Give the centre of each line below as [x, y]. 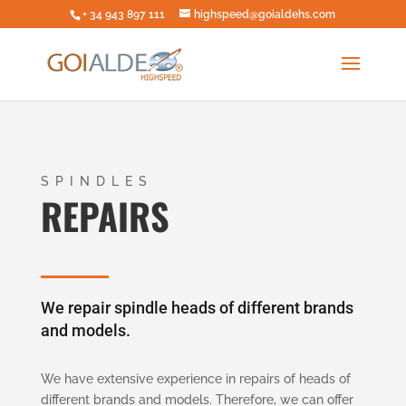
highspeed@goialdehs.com [265, 14]
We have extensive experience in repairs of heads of [195, 379]
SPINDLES [97, 181]
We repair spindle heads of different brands [197, 308]
